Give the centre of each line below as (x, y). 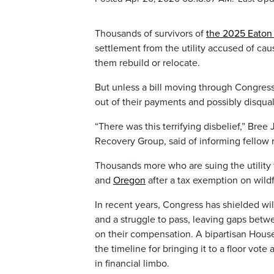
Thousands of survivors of (150, 34)
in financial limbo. (132, 264)
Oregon (129, 181)
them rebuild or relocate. (147, 63)
